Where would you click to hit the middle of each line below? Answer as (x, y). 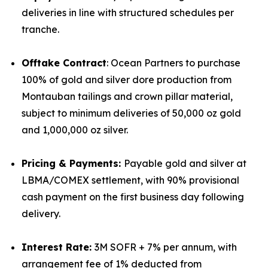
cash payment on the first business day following (133, 197)
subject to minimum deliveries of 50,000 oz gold (131, 113)
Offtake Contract (64, 63)
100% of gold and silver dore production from (127, 80)
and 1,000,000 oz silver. (75, 130)
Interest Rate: (58, 247)
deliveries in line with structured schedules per (128, 13)
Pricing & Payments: (73, 163)
